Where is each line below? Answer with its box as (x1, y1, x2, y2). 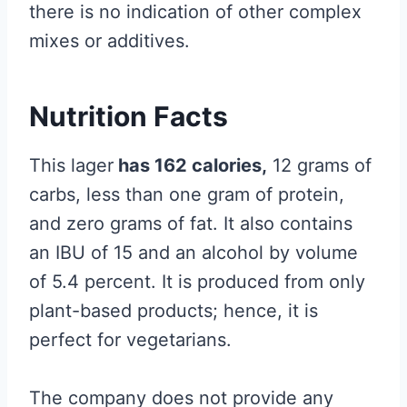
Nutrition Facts (29, 100, 228, 134)
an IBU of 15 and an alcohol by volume (29, 242, 358, 264)
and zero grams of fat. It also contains (29, 213, 352, 235)
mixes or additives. (29, 30, 190, 53)
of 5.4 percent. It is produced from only (29, 271, 365, 293)
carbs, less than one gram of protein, (29, 184, 344, 206)
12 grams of (267, 154, 372, 177)
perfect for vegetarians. (29, 329, 232, 352)
